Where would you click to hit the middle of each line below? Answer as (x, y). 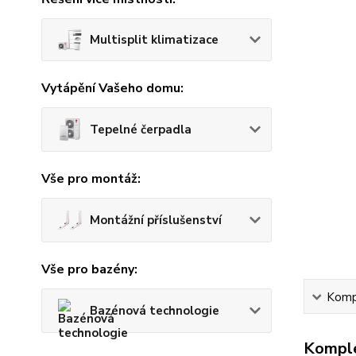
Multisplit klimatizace (154, 40)
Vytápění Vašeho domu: (112, 89)
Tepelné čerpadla (141, 130)
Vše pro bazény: (89, 270)
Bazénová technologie (155, 311)
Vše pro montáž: (91, 179)
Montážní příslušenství (156, 221)
